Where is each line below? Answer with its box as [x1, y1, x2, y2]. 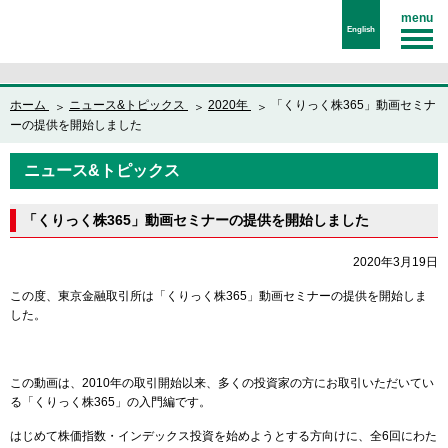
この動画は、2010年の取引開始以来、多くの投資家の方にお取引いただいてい [10, 376, 434, 390]
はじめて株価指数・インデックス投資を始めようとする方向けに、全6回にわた [10, 429, 437, 443]
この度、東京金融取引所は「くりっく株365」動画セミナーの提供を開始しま [10, 289, 427, 303]
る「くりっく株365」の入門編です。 [10, 395, 211, 409]
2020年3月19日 [353, 255, 438, 269]
